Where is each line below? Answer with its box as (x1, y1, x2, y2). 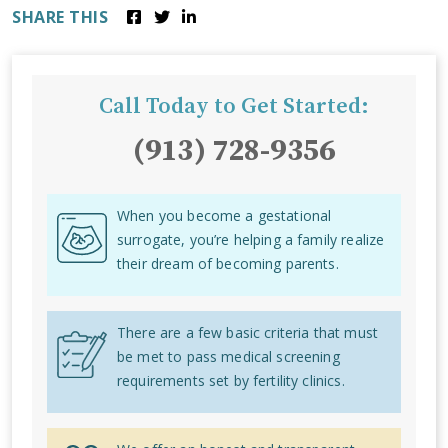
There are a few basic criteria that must (117, 323, 378, 342)
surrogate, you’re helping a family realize (117, 230, 385, 249)
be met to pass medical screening (117, 347, 340, 366)
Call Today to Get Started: (99, 93, 369, 120)
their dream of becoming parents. (117, 254, 339, 273)
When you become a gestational (117, 206, 332, 225)
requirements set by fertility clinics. (117, 371, 345, 390)
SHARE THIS (12, 6, 108, 28)
